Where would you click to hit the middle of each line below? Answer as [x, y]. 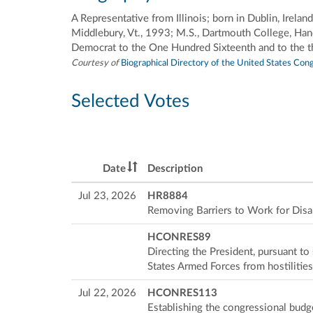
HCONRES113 [182, 293]
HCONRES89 [179, 238]
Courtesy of [95, 63]
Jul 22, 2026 [107, 293]
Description [175, 169]
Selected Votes [130, 101]
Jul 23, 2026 [107, 196]
